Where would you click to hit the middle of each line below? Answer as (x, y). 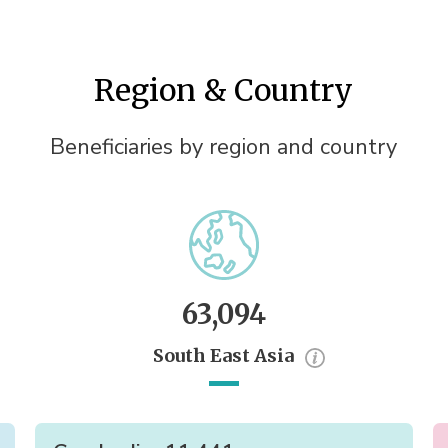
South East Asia (224, 355)
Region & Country (224, 89)
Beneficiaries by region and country (224, 146)
